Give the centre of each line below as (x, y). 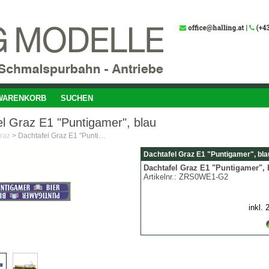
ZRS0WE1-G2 (204, 177)
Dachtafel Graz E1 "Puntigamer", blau (102, 136)
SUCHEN (77, 98)
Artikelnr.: (161, 177)
